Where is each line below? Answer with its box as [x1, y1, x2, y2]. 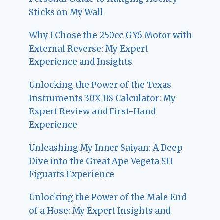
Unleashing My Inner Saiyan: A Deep [29, 142, 183, 153]
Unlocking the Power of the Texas [29, 79, 172, 90]
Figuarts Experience [29, 168, 115, 180]
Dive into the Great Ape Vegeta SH [29, 155, 173, 166]
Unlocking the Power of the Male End [29, 192, 187, 203]
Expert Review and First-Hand [29, 106, 156, 117]
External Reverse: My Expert [29, 43, 149, 54]
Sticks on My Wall [29, 6, 104, 18]
